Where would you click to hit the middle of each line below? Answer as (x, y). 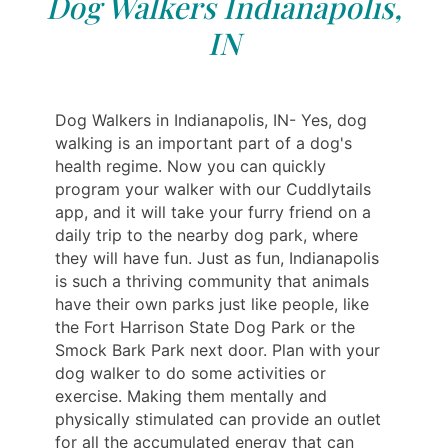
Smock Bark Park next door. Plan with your (217, 349)
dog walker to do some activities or (190, 372)
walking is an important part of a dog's (203, 142)
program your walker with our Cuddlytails (213, 188)
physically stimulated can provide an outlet (218, 418)
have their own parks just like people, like (212, 303)
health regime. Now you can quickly (190, 165)
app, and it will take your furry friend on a (213, 211)
